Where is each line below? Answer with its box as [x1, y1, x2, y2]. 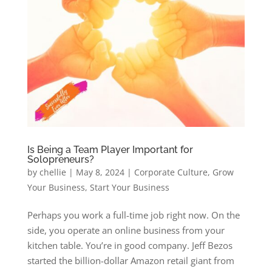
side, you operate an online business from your [27, 223, 225, 236]
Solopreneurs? [27, 153, 94, 165]
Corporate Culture [134, 166, 208, 178]
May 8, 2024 [75, 166, 124, 178]
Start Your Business [89, 181, 169, 193]
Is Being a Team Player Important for [27, 143, 193, 155]
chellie [39, 166, 66, 178]
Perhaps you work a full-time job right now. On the [27, 208, 240, 221]
